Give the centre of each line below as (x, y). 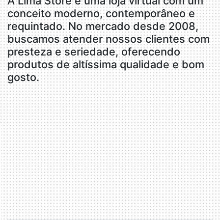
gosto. (23, 77)
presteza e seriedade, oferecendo (94, 52)
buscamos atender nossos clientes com (109, 39)
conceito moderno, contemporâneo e (101, 13)
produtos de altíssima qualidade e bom (106, 64)
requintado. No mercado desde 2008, (103, 26)
